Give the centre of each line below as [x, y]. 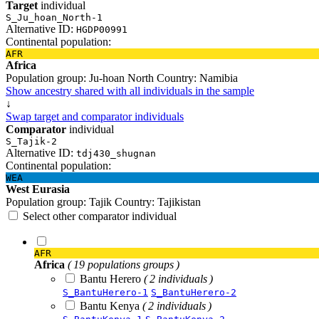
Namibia [217, 78]
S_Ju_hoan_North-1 [54, 17]
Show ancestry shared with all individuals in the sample [130, 90]
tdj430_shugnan [116, 153]
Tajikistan [178, 202]
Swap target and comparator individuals [95, 116]
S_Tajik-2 [31, 141]
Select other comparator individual [100, 216]
